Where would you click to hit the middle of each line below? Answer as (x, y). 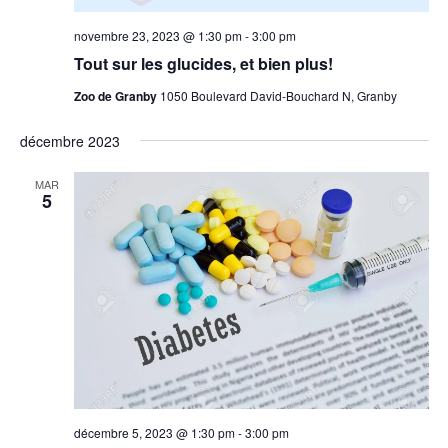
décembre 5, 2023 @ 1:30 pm (154, 432)
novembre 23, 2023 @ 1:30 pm (157, 36)
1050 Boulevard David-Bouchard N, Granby (278, 96)
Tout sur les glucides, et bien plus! (203, 64)
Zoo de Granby (116, 96)
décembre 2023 (69, 141)
